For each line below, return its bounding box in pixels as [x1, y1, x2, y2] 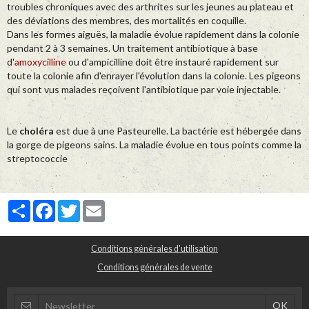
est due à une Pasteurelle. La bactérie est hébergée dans [56, 125, 301, 137]
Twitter [80, 199, 113, 212]
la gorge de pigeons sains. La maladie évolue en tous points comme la [7, 139, 301, 151]
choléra [19, 125, 56, 137]
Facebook [55, 199, 97, 212]
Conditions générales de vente [97, 262, 212, 273]
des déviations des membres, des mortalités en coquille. [7, 14, 246, 27]
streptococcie [7, 152, 68, 165]
